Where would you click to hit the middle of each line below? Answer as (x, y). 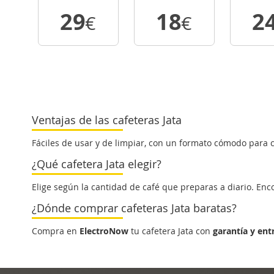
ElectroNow (104, 231)
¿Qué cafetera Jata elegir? (97, 164)
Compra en (56, 231)
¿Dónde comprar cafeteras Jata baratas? (134, 208)
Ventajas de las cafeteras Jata (107, 120)
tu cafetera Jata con (171, 231)
